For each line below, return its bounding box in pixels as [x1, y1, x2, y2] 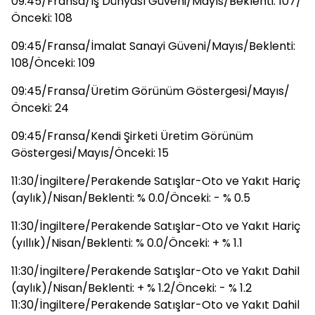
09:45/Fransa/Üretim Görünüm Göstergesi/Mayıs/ [11, 83, 290, 99]
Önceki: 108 [11, 10, 72, 26]
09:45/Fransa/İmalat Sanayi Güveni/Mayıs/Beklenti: [11, 38, 295, 54]
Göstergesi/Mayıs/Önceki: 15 [11, 145, 169, 161]
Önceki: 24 [11, 100, 69, 116]
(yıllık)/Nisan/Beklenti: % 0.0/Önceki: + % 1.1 [11, 235, 243, 251]
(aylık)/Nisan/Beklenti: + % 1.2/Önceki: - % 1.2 [11, 280, 252, 296]
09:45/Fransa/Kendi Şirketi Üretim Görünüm [11, 128, 253, 144]
